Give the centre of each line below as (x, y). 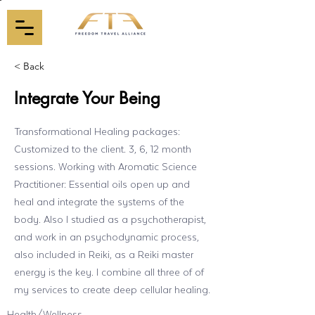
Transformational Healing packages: (97, 131)
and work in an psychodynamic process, (107, 237)
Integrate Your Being (87, 98)
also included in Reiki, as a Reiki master (104, 254)
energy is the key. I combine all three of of (109, 272)
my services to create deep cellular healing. (112, 289)
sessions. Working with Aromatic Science (105, 166)
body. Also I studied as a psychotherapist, (110, 219)
